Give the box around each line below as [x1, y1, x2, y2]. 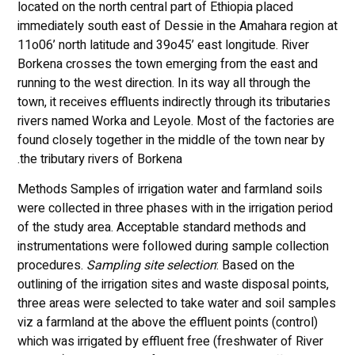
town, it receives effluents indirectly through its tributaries [17, 92, 330, 112]
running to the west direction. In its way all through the [17, 73, 311, 93]
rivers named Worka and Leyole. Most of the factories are [17, 111, 334, 131]
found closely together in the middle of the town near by [17, 130, 325, 150]
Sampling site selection [86, 256, 216, 276]
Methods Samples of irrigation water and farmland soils [17, 180, 323, 200]
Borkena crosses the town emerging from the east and [17, 54, 318, 74]
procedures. [17, 256, 86, 276]
